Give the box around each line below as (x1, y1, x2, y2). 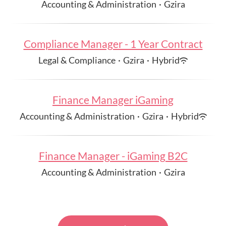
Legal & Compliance (38, 54, 116, 66)
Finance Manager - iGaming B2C (38, 149, 188, 162)
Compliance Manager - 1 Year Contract (23, 37, 203, 50)
